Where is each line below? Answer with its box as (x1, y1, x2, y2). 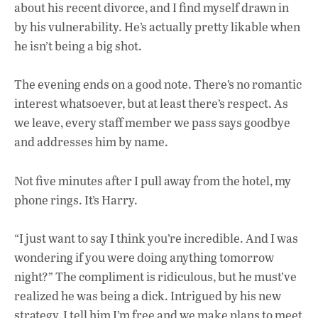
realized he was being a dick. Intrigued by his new (14, 287, 281, 304)
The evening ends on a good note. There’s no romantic (14, 76, 302, 93)
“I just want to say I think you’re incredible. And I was (14, 229, 298, 246)
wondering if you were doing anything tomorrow (14, 248, 274, 265)
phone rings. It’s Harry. (14, 191, 138, 208)
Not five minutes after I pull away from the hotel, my (14, 172, 291, 189)
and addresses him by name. (14, 133, 170, 150)
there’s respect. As (188, 95, 288, 112)
